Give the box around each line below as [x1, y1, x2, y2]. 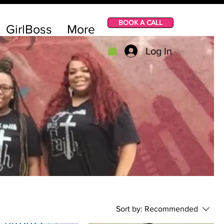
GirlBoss [6, 22, 52, 36]
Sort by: [116, 204, 142, 213]
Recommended [144, 204, 198, 213]
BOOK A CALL [118, 18, 162, 26]
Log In [145, 45, 172, 56]
